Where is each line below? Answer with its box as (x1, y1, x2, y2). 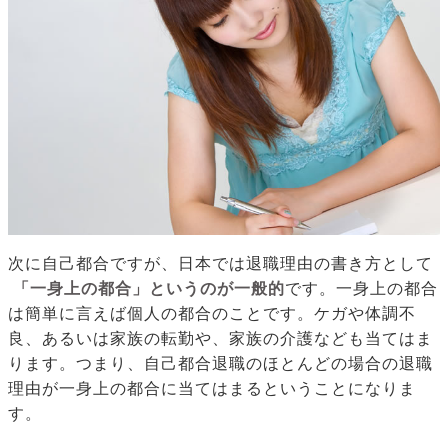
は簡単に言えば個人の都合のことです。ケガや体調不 (8, 305, 416, 323)
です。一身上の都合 (284, 280, 438, 298)
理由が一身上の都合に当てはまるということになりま (8, 380, 416, 398)
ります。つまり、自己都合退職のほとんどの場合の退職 (8, 355, 433, 373)
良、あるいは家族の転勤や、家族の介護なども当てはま (8, 330, 433, 348)
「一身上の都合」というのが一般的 (12, 280, 285, 298)
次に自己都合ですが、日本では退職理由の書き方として (8, 255, 433, 273)
